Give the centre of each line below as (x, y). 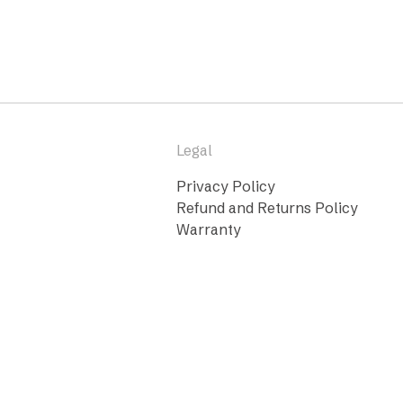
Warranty (209, 230)
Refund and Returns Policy (267, 208)
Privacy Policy (226, 187)
